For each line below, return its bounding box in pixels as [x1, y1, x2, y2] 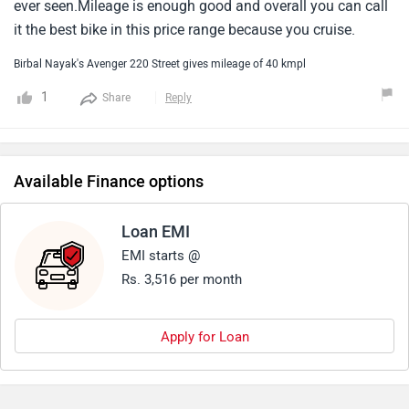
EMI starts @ [121, 247, 200, 265]
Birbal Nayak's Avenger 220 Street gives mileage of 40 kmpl [14, 58, 306, 71]
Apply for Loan [160, 329, 249, 346]
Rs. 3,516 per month [121, 271, 242, 288]
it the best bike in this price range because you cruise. [14, 21, 355, 39]
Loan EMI [121, 222, 190, 243]
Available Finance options [14, 172, 204, 193]
